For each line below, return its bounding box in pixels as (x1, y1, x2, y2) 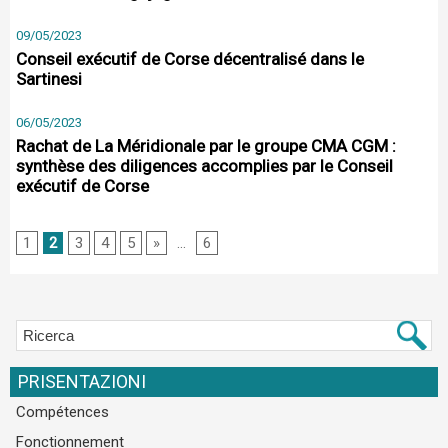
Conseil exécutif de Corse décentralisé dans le (16, 49, 364, 69)
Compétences (16, 403, 109, 421)
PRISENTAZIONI (18, 371, 146, 392)
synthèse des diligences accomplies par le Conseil (16, 156, 393, 176)
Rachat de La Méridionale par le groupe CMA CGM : (16, 136, 396, 156)
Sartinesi (16, 69, 82, 89)
